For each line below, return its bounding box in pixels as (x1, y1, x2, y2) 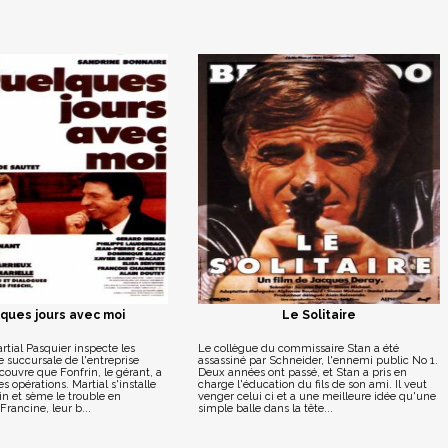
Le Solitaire (281, 308, 356, 322)
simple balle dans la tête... (197, 402, 333, 415)
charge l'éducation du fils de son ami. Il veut (197, 378, 427, 391)
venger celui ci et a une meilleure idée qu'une (197, 390, 436, 403)
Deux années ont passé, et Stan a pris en (197, 366, 407, 379)
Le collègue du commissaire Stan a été (197, 342, 399, 355)
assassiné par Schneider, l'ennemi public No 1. (197, 354, 438, 367)
